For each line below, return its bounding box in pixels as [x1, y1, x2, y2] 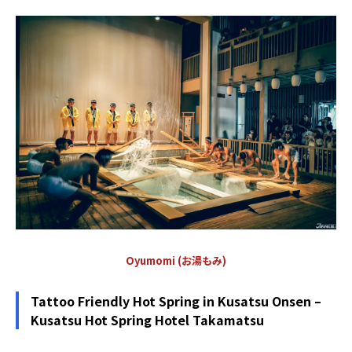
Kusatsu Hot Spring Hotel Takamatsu [31, 310, 264, 330]
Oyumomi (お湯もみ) [126, 253, 226, 269]
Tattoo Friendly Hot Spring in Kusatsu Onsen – [31, 291, 321, 311]
